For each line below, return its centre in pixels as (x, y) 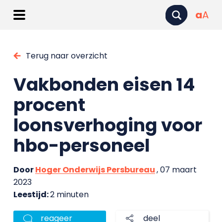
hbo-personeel (81, 145)
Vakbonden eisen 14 (104, 84)
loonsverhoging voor (108, 125)
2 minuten (69, 194)
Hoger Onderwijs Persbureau (95, 170)
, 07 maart (176, 170)
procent (49, 105)
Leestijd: (31, 194)
